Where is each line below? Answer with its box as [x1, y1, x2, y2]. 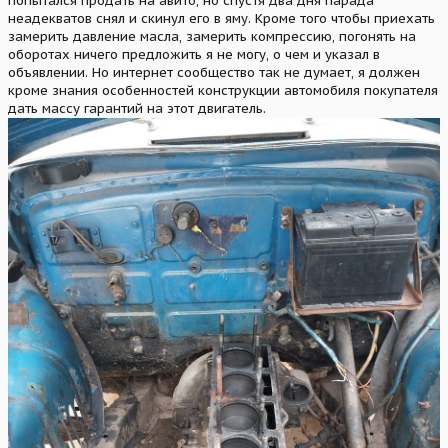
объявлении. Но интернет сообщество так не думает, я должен [8, 64, 420, 82]
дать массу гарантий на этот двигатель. [8, 100, 266, 118]
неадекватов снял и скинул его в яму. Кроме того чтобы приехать [8, 10, 435, 28]
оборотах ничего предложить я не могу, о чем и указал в [8, 46, 380, 64]
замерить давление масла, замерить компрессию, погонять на [8, 28, 416, 46]
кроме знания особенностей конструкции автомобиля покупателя [8, 82, 438, 100]
